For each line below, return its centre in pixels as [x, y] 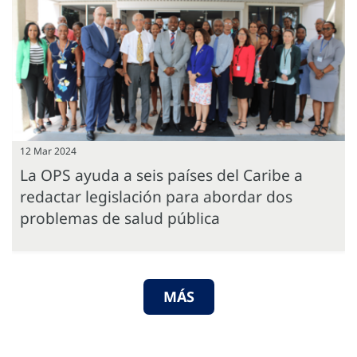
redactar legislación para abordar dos [156, 196]
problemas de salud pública [120, 218]
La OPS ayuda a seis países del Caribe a [161, 175]
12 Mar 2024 [48, 151]
